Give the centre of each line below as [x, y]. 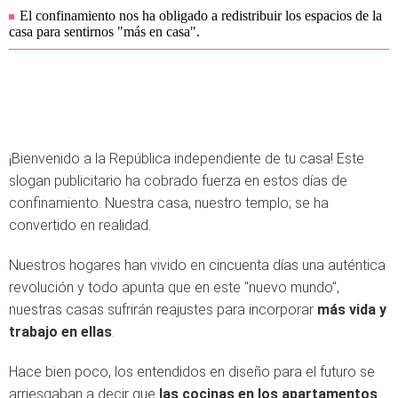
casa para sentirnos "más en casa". [104, 32]
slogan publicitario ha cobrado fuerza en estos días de [178, 181]
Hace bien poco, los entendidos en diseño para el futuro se [192, 372]
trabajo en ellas [60, 332]
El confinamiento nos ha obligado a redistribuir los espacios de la [201, 16]
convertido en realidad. [80, 225]
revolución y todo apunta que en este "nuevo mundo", [174, 287]
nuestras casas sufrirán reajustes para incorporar [163, 310]
